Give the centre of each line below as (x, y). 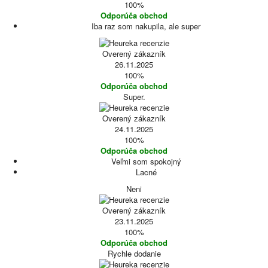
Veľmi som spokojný (146, 161)
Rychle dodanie (134, 253)
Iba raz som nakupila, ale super (146, 26)
